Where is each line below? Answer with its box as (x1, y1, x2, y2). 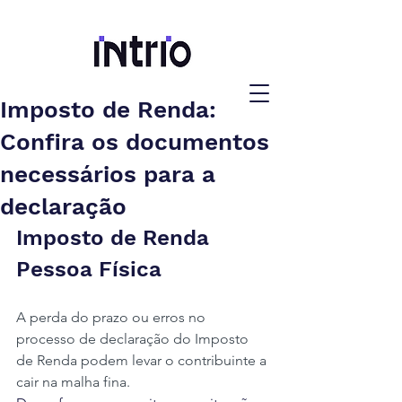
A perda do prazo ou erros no (16, 309, 209, 326)
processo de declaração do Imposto (16, 330, 252, 347)
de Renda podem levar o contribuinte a (16, 352, 270, 369)
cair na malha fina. (16, 373, 130, 390)
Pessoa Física (16, 257, 162, 282)
